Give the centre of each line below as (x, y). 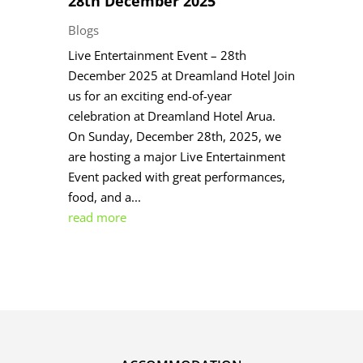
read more (97, 218)
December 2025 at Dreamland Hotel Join (181, 76)
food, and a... (104, 197)
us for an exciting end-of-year (149, 96)
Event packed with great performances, (176, 177)
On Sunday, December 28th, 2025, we (174, 137)
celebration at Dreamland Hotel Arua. (171, 116)
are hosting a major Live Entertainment (176, 157)
